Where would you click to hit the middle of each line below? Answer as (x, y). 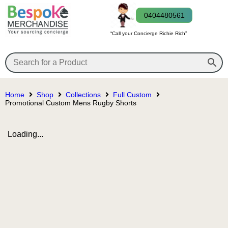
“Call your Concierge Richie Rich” (149, 33)
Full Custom (132, 95)
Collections (83, 95)
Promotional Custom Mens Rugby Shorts (71, 103)
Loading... (25, 134)
